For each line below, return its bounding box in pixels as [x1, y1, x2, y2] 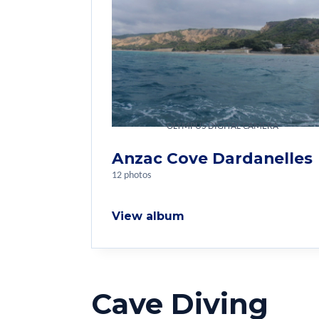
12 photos [112, 171, 151, 181]
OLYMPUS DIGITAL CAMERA [166, 121, 278, 132]
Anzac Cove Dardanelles [112, 149, 313, 168]
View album [112, 209, 184, 224]
